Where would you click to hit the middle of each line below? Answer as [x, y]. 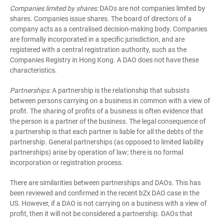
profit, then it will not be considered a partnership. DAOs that [101, 214]
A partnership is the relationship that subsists [120, 90]
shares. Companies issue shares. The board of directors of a [101, 19]
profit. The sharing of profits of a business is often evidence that [107, 111]
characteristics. [33, 70]
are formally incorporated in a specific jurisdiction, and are [97, 39]
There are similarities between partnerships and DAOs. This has [105, 183]
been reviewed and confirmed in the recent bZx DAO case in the [105, 193]
